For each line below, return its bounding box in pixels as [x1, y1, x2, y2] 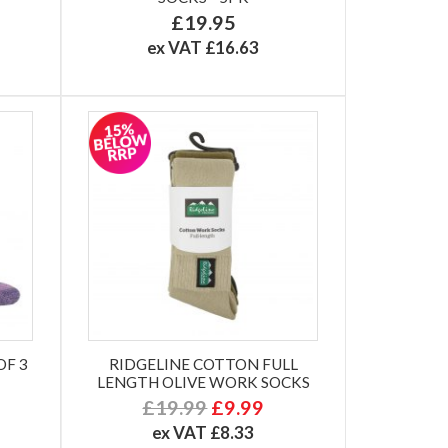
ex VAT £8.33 [152, 421, 255, 443]
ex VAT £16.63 [147, 36, 260, 58]
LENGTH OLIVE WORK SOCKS [96, 372, 310, 391]
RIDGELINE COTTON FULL [108, 354, 298, 373]
